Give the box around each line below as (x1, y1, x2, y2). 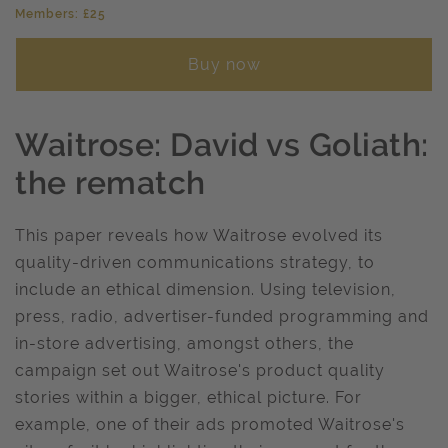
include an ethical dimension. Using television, (15, 280, 396, 299)
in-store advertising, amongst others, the (15, 334, 354, 353)
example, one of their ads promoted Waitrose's (15, 415, 405, 434)
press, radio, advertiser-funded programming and (15, 307, 429, 326)
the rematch (15, 164, 206, 201)
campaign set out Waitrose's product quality (15, 361, 385, 380)
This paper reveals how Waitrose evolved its (15, 226, 383, 245)
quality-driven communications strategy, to (15, 253, 375, 272)
